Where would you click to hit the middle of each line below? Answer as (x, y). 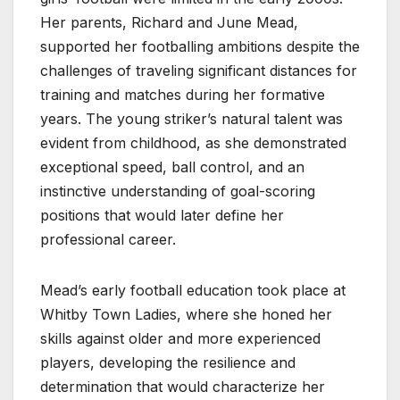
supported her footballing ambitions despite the (200, 47)
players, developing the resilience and (168, 363)
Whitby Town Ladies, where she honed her (186, 315)
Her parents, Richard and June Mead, (169, 23)
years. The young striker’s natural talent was (192, 119)
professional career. (108, 240)
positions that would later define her (162, 216)
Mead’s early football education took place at (193, 291)
